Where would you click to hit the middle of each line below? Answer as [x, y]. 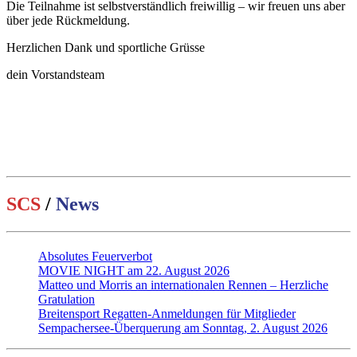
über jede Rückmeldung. [68, 20]
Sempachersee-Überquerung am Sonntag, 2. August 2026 [183, 328]
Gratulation [67, 299]
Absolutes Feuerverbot [95, 256]
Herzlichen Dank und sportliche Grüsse [106, 47]
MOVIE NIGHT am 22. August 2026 [134, 270]
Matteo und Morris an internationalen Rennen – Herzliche [183, 284]
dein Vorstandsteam [55, 74]
